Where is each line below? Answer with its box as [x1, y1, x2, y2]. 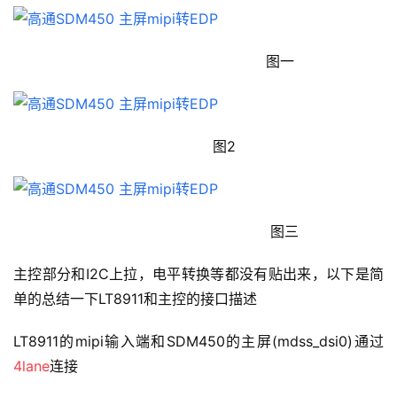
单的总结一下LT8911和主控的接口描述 [13, 290, 257, 308]
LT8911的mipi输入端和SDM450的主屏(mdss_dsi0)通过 [13, 332, 384, 351]
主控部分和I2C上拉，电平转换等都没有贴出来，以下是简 [13, 265, 384, 284]
